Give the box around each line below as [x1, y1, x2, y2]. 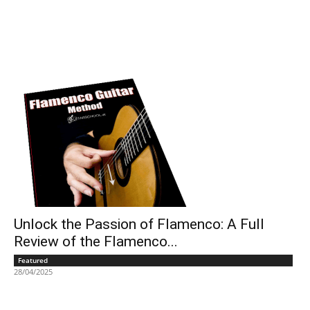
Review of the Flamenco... [14, 232, 178, 250]
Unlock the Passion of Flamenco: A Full [14, 215, 264, 232]
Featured [18, 255, 48, 265]
